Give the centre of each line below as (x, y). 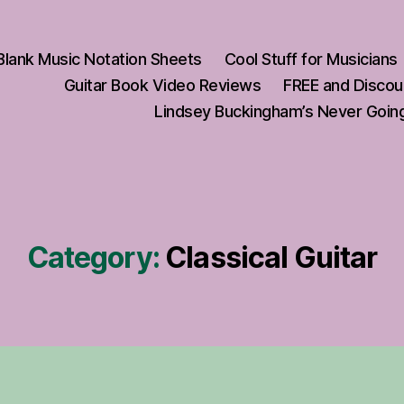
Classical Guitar (271, 257)
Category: (93, 257)
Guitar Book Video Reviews (162, 85)
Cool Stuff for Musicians (311, 59)
